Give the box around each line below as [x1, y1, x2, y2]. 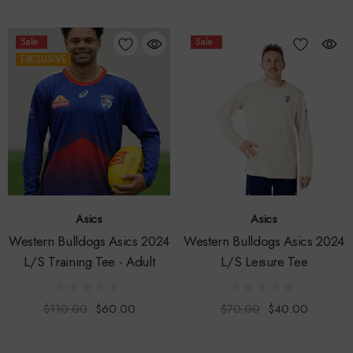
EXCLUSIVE [20, 51, 67, 66]
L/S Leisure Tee [220, 251, 308, 271]
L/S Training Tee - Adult [23, 251, 155, 271]
